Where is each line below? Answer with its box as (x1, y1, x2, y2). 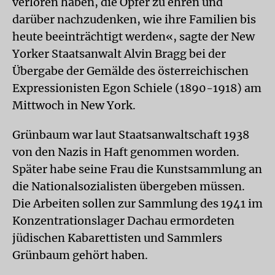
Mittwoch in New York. (12, 98, 136, 112)
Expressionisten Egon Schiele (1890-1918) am (12, 81, 261, 95)
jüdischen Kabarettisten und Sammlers (12, 231, 222, 245)
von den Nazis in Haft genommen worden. (12, 145, 239, 159)
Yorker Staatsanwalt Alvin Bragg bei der (12, 47, 226, 61)
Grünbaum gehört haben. (12, 248, 148, 262)
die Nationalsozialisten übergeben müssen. (12, 179, 245, 193)
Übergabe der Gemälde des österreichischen (12, 64, 249, 78)
